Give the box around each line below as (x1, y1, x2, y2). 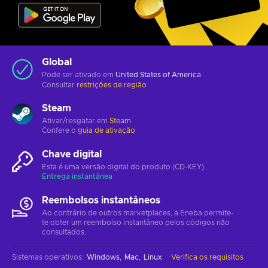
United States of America (115, 71, 201, 78)
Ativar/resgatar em (42, 117, 109, 124)
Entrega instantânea (42, 172, 112, 180)
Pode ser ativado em (42, 71, 115, 78)
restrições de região (77, 81, 147, 89)
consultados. (42, 228, 86, 236)
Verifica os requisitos (171, 253, 243, 261)
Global (42, 57, 72, 67)
